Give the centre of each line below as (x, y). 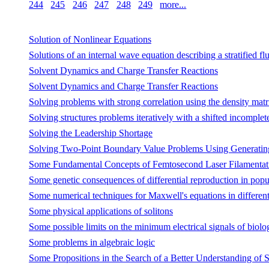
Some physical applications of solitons (101, 211)
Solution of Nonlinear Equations (90, 39)
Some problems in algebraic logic (92, 242)
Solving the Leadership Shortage (91, 133)
